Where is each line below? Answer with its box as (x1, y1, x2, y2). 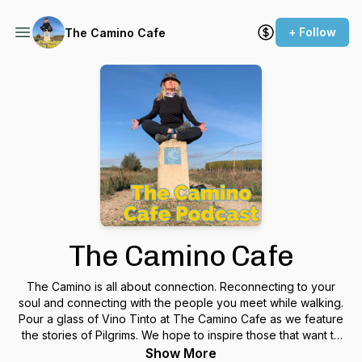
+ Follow (288, 25, 336, 39)
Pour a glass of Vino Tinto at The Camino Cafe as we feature (19, 312, 343, 326)
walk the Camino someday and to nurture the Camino (40, 344, 322, 358)
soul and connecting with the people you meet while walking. (19, 296, 343, 309)
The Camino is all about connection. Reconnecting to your (27, 280, 335, 293)
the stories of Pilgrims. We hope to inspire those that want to (21, 328, 341, 342)
